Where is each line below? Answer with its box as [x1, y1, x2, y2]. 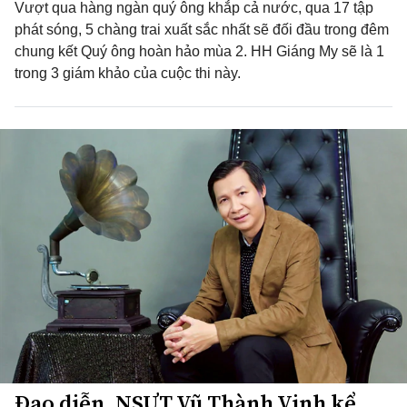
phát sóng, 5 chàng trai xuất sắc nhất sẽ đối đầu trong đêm [15, 22, 389, 37]
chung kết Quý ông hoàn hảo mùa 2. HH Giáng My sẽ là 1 [15, 44, 384, 59]
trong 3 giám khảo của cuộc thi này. [15, 65, 241, 81]
